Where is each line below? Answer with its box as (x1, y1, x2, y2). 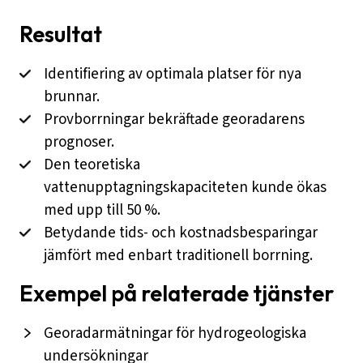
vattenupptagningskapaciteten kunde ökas (44, 177, 327, 199)
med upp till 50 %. (44, 199, 160, 222)
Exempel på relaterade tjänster (19, 280, 334, 308)
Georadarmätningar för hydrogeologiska (44, 322, 306, 345)
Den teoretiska (44, 154, 140, 177)
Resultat (19, 20, 102, 49)
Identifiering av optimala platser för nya (44, 63, 301, 86)
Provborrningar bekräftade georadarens (44, 109, 305, 131)
